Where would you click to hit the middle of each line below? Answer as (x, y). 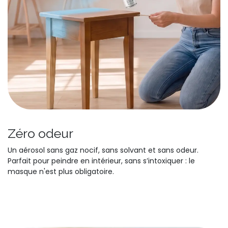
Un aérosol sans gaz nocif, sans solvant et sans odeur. (103, 150)
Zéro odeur (40, 134)
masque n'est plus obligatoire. (61, 172)
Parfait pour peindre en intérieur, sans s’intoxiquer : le (101, 161)
